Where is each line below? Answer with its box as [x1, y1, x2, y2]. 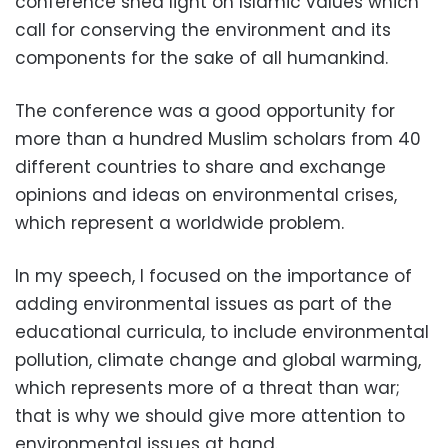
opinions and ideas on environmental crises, [15, 183, 397, 207]
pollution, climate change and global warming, [15, 348, 421, 372]
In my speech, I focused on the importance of [15, 264, 412, 288]
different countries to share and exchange [15, 155, 386, 179]
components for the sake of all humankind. [15, 46, 388, 70]
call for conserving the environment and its [15, 18, 391, 42]
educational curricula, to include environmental [15, 320, 429, 344]
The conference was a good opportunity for [15, 99, 395, 123]
